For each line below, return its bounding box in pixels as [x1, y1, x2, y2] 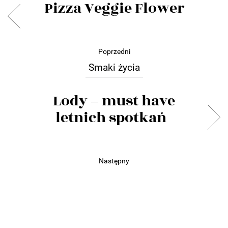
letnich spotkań [55, 106, 173, 129]
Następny [99, 156, 129, 165]
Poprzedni [98, 47, 130, 55]
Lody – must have [53, 90, 175, 112]
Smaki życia [88, 61, 140, 73]
